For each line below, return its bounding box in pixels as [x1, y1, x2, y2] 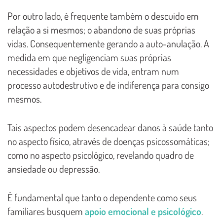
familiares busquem [7, 204, 85, 218]
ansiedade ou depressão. [7, 162, 100, 175]
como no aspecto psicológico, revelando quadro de [7, 148, 194, 161]
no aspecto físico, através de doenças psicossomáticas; [7, 134, 210, 147]
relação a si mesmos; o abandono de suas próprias [7, 23, 195, 36]
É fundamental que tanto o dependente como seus [7, 190, 197, 204]
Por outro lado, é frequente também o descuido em [7, 9, 199, 22]
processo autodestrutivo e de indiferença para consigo [7, 78, 209, 91]
